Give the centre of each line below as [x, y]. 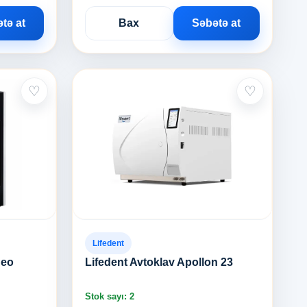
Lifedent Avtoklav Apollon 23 [159, 262]
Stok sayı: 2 [110, 296]
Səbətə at [217, 23]
